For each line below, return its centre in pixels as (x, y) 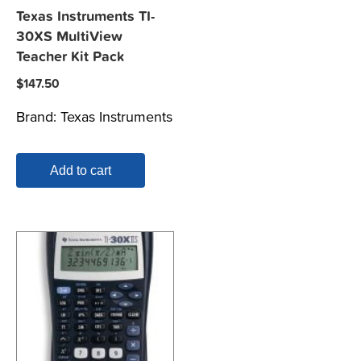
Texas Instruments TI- (85, 16)
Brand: (38, 116)
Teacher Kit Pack (71, 56)
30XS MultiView (69, 36)
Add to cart (81, 170)
